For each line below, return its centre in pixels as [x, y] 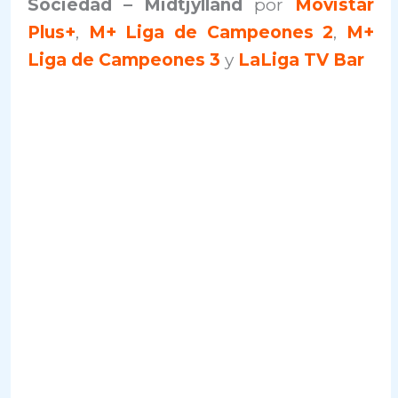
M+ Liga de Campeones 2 [211, 33]
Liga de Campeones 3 [124, 60]
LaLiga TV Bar [302, 60]
